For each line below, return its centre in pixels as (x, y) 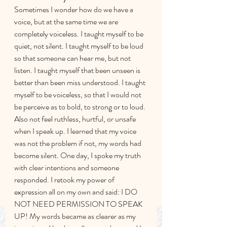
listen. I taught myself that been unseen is (78, 70)
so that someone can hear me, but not (73, 58)
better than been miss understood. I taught (81, 82)
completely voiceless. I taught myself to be (80, 34)
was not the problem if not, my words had (79, 143)
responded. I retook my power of (65, 180)
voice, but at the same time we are (67, 22)
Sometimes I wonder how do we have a (74, 9)
